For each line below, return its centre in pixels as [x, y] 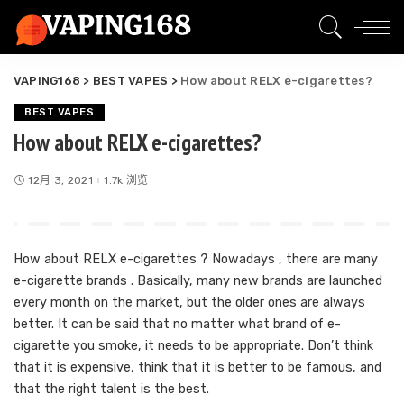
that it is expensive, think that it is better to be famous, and [197, 367]
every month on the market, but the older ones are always [189, 303]
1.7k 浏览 [126, 180]
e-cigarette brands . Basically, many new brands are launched [198, 281]
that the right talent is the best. [111, 389]
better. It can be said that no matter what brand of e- [177, 324]
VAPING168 [47, 81]
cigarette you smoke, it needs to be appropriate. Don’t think [193, 346]
